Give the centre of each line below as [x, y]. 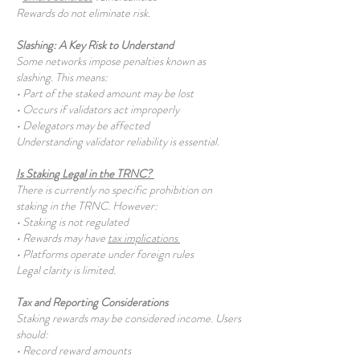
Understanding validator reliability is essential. [119, 141]
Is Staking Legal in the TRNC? [85, 174]
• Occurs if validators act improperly [99, 109]
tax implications [144, 238]
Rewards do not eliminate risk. [84, 13]
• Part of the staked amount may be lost [106, 93]
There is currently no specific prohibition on [114, 190]
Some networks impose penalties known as [111, 61]
